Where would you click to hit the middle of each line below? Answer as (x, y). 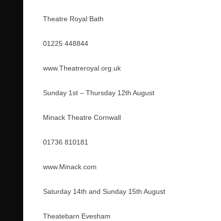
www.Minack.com (70, 167)
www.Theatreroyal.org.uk (82, 68)
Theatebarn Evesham (77, 216)
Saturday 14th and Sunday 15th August (104, 191)
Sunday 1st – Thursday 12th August (99, 93)
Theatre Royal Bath (73, 19)
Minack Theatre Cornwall (82, 117)
